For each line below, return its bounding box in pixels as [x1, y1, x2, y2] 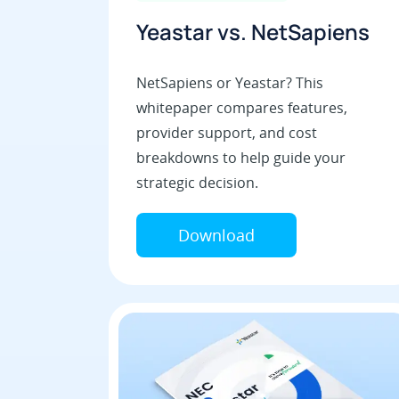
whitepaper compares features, [136, 98, 347, 118]
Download [178, 224, 255, 247]
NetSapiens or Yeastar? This [136, 73, 323, 94]
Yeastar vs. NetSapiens [136, 17, 370, 47]
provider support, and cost [136, 123, 317, 143]
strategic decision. [136, 173, 258, 193]
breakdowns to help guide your [136, 148, 346, 168]
